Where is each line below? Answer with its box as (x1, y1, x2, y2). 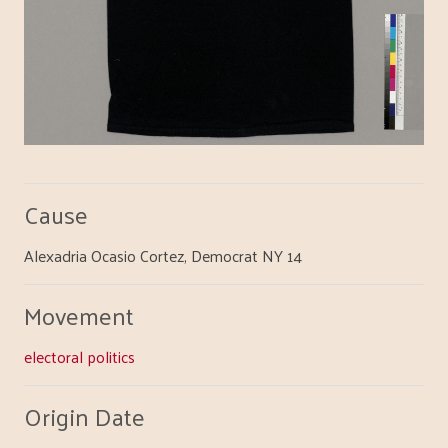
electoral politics (24, 341, 135, 371)
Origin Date (24, 393, 145, 438)
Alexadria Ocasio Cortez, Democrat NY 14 (24, 240, 302, 270)
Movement (24, 292, 134, 337)
